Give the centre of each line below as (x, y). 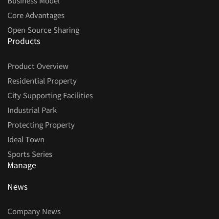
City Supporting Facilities (50, 95)
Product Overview (38, 66)
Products (24, 41)
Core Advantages (36, 15)
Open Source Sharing (43, 30)
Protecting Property (41, 124)
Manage (22, 165)
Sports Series (30, 154)
